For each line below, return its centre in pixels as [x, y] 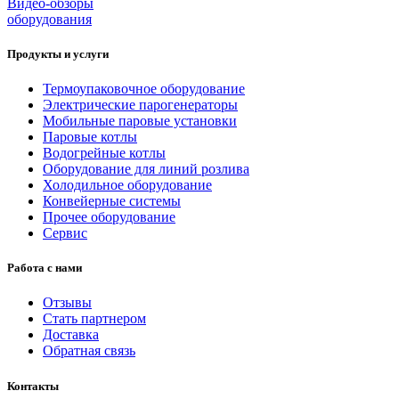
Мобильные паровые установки [140, 121]
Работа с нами [45, 268]
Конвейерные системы [112, 201]
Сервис [65, 233]
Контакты [33, 386]
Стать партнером [94, 319]
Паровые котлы [90, 137]
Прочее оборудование [109, 217]
